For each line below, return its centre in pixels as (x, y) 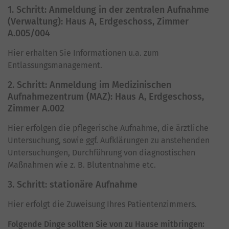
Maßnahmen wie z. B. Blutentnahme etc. (82, 165)
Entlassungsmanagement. (55, 65)
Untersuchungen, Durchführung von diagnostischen (101, 153)
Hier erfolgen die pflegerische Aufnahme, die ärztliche (108, 128)
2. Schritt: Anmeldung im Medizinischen (89, 85)
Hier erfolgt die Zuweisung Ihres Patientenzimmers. (103, 204)
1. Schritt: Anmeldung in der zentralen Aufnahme (108, 10)
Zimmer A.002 (36, 108)
